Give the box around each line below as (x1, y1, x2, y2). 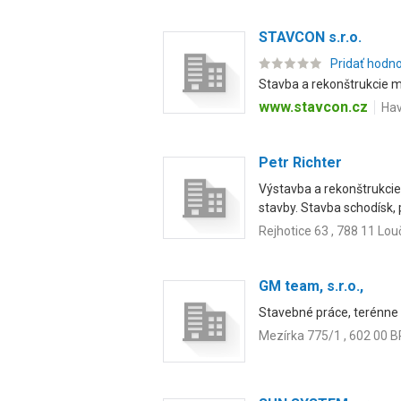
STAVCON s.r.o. (259, 29, 362, 46)
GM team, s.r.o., (259, 277, 363, 294)
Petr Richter (259, 154, 342, 171)
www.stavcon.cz (259, 98, 368, 115)
